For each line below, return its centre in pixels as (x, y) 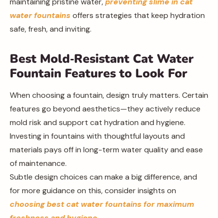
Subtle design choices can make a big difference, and (103, 177)
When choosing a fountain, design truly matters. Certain (109, 95)
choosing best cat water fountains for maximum (102, 204)
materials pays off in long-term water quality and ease (106, 150)
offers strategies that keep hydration (138, 15)
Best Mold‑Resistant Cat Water (102, 59)
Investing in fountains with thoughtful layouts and (97, 136)
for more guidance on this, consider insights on (93, 191)
